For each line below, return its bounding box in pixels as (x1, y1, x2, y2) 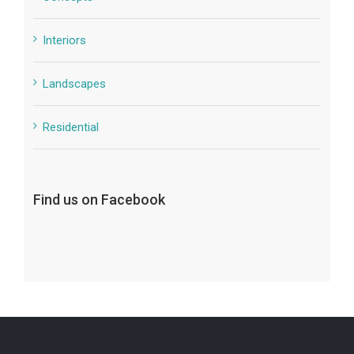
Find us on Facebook (32, 190, 165, 208)
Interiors (42, 32, 86, 47)
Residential (42, 119, 99, 134)
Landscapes (42, 76, 106, 91)
